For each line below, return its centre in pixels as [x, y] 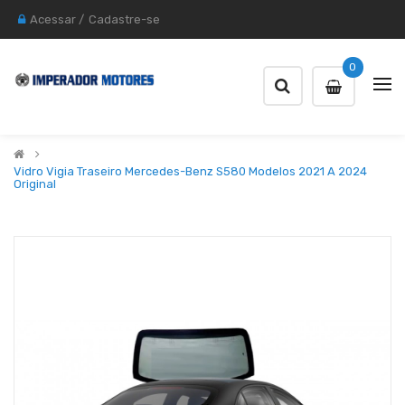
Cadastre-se [124, 19]
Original [35, 184]
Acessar [53, 19]
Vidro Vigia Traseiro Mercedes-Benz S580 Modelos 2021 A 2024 [190, 171]
